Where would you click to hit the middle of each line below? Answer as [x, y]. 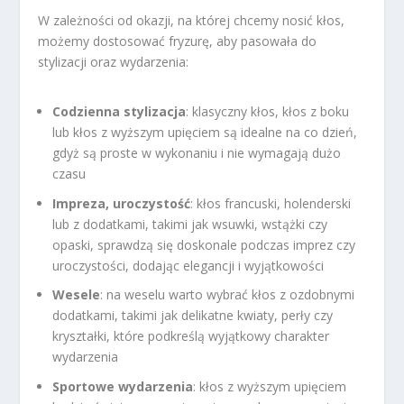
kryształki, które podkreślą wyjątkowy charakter [191, 336]
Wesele [77, 295]
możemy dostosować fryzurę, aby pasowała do [178, 41]
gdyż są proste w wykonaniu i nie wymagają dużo [197, 152]
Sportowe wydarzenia [123, 387]
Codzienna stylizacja [119, 111]
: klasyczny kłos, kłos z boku [268, 111]
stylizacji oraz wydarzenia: [114, 61]
